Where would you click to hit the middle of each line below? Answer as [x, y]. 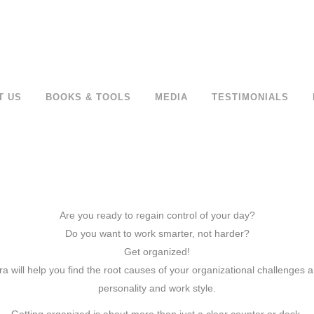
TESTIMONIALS [250, 97]
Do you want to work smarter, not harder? [157, 233]
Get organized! [157, 252]
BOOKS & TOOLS [88, 97]
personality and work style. [157, 288]
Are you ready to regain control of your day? [157, 215]
